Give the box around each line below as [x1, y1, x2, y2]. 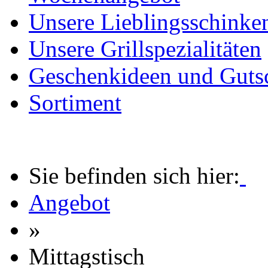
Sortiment [29, 90, 121, 116]
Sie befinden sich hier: [29, 163, 240, 189]
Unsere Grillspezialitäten [29, 36, 261, 62]
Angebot [29, 190, 110, 216]
